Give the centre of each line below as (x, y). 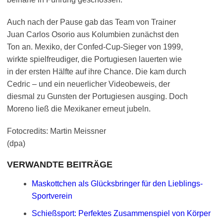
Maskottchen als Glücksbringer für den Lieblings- (117, 184)
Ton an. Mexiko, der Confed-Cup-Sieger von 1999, (95, 47)
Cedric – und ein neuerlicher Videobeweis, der (88, 84)
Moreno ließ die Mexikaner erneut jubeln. (79, 109)
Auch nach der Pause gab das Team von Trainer (91, 22)
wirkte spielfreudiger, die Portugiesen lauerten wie (94, 59)
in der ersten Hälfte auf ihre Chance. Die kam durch (97, 72)
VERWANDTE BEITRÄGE (60, 165)
